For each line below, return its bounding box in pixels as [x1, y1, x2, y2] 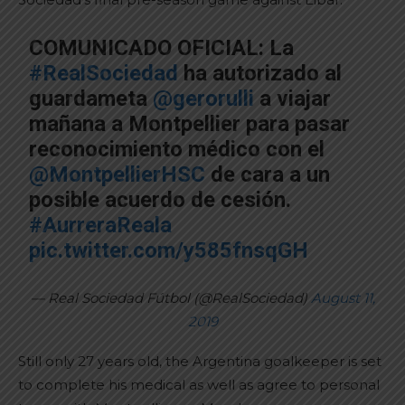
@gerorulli [153, 86, 255, 111]
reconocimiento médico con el [29, 137, 325, 162]
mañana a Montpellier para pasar [29, 111, 351, 137]
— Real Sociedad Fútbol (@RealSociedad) [30, 289, 311, 306]
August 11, [310, 289, 375, 306]
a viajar [254, 86, 332, 111]
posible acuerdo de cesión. [29, 187, 292, 212]
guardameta [29, 86, 154, 111]
